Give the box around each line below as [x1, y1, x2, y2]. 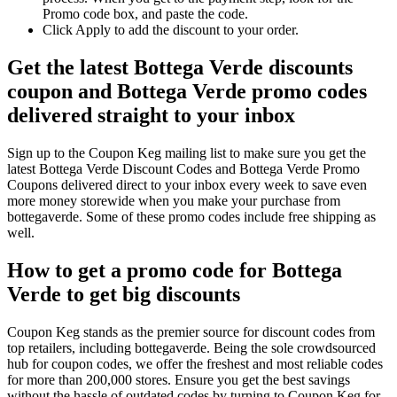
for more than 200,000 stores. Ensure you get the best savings [7, 371, 350, 387]
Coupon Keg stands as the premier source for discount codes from [7, 323, 375, 339]
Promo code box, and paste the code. [43, 5, 248, 21]
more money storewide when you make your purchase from [7, 192, 340, 208]
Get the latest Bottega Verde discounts [7, 55, 353, 79]
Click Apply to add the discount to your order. [43, 21, 299, 37]
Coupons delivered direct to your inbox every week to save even [7, 176, 367, 192]
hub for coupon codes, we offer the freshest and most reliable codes [7, 355, 383, 371]
